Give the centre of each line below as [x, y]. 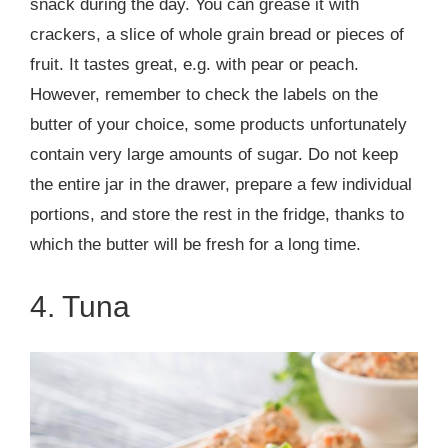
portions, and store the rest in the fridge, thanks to [217, 215]
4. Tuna [80, 307]
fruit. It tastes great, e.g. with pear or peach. [194, 65]
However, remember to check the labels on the [204, 95]
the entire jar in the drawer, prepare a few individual [221, 185]
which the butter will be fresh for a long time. [195, 245]
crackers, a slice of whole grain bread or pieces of [217, 35]
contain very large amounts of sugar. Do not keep [214, 155]
